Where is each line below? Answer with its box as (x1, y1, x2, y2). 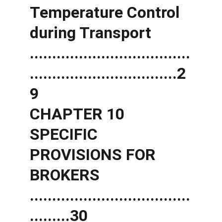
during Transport (30, 23, 155, 42)
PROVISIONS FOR (30, 145, 160, 164)
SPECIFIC (30, 125, 102, 144)
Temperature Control (30, 3, 183, 22)
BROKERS (30, 166, 104, 184)
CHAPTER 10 (30, 105, 128, 123)
